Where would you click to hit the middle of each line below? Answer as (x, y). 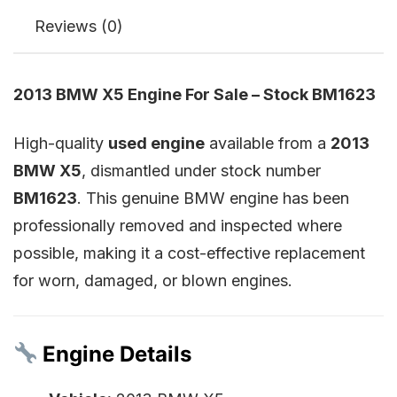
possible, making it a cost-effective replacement (189, 253)
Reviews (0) (79, 26)
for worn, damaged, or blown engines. (153, 280)
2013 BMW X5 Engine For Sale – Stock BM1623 (195, 94)
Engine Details (115, 354)
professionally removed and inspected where (178, 225)
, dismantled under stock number (201, 170)
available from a (268, 143)
